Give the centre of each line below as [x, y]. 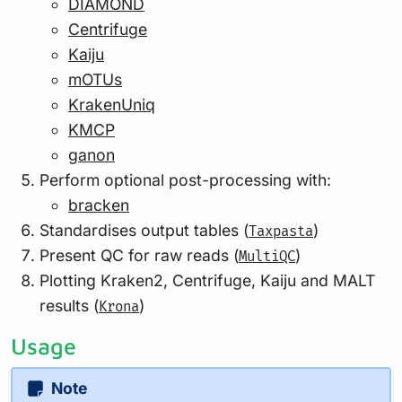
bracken [99, 205]
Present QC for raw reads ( [139, 256]
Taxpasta [281, 232]
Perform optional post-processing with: [185, 180]
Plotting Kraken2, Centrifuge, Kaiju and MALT [207, 281]
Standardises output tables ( [144, 231]
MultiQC [267, 258]
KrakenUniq [112, 105]
